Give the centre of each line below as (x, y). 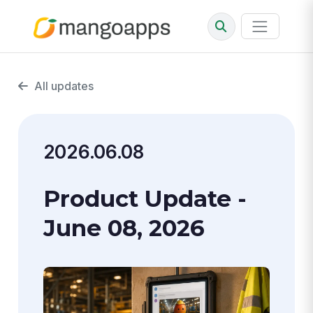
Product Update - (145, 199)
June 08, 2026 (124, 228)
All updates (64, 87)
